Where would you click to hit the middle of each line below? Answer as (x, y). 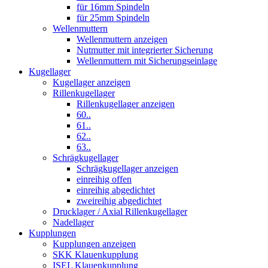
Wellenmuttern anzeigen (122, 39)
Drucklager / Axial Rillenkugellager (120, 212)
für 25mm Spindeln (113, 18)
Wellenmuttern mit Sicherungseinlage (147, 61)
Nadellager (73, 223)
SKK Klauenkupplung (95, 255)
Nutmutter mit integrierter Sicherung (145, 50)
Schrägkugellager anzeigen (127, 169)
